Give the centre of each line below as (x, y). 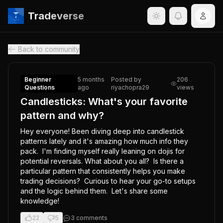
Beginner (38, 79)
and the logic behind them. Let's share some (94, 191)
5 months (91, 79)
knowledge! (40, 201)
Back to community (49, 49)
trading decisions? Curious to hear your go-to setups (108, 181)
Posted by (126, 79)
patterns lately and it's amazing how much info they (104, 141)
